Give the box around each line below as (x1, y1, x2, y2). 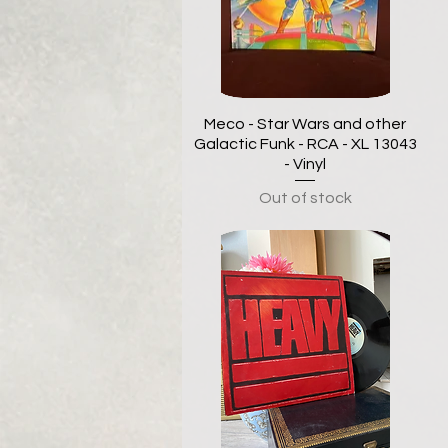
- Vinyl (284, 156, 327, 173)
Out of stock (258, 190, 352, 207)
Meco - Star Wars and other (204, 116, 407, 133)
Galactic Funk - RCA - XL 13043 (193, 136, 417, 153)
